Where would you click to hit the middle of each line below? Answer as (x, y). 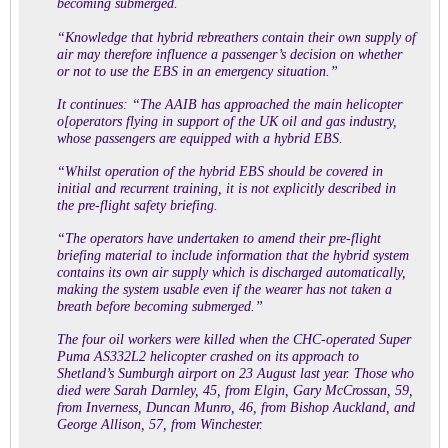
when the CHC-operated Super (323, 339)
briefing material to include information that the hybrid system (233, 255)
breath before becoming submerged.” (160, 306)
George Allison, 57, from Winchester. (160, 424)
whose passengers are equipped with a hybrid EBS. (200, 138)
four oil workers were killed (158, 339)
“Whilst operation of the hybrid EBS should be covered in (220, 171)
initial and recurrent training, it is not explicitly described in (226, 188)
